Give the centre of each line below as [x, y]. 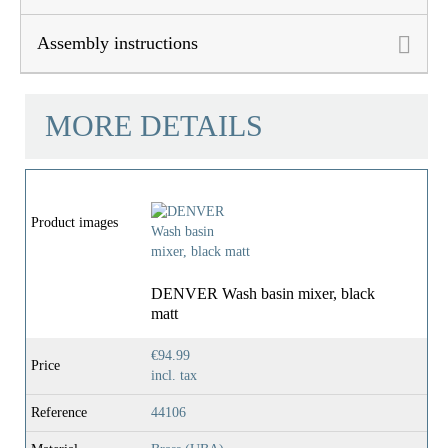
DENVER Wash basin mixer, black [263, 294]
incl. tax [174, 376]
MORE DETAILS [154, 126]
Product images [74, 223]
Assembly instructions [117, 42]
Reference [59, 413]
